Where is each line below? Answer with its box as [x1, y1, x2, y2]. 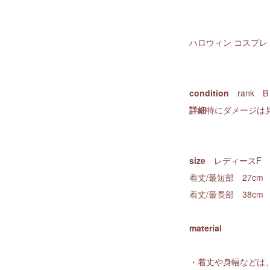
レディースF [206, 154, 262, 167]
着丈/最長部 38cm [189, 188, 263, 201]
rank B [229, 87, 268, 99]
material [189, 222, 222, 234]
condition [189, 87, 229, 99]
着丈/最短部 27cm [189, 171, 263, 184]
